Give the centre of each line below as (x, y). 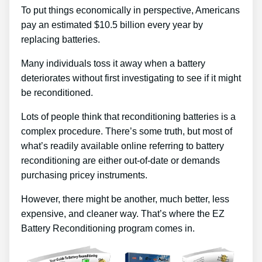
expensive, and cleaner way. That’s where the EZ (123, 214)
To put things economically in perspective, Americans (130, 11)
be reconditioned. (57, 93)
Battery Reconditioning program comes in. (108, 229)
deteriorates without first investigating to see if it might (131, 78)
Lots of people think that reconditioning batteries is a (128, 117)
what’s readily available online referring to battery (123, 146)
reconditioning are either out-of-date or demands (120, 161)
